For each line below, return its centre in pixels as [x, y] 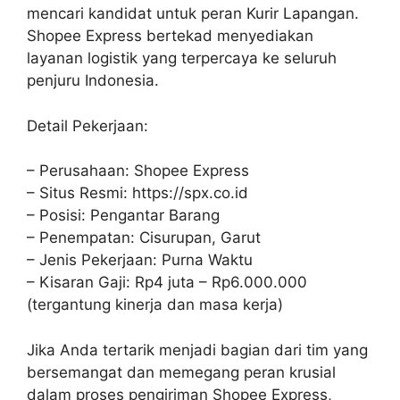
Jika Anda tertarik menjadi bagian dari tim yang [197, 350]
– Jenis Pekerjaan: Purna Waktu [140, 260]
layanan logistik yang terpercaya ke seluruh [182, 58]
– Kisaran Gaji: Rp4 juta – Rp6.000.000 [167, 282]
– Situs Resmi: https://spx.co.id [137, 193]
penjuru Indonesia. [93, 80]
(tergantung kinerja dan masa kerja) [155, 304]
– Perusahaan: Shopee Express [138, 171]
